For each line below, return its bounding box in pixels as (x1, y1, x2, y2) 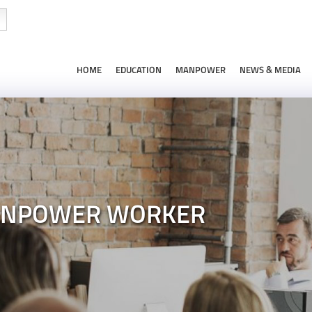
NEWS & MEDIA (240, 66, 301, 75)
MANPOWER (175, 66, 226, 75)
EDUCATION (116, 66, 162, 75)
